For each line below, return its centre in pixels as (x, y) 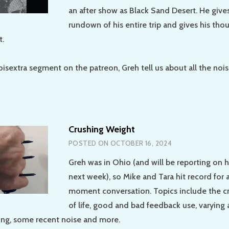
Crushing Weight (102, 130)
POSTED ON (89, 143)
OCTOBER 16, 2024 (141, 143)
